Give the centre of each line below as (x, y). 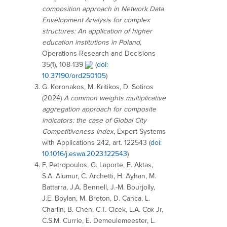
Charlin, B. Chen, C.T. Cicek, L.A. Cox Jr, (103, 209)
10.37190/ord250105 (74, 75)
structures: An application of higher (97, 31)
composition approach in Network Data (103, 9)
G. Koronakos (63, 87)
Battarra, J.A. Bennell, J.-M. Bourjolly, (99, 187)
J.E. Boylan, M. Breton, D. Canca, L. (96, 198)
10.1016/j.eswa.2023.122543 (85, 154)
